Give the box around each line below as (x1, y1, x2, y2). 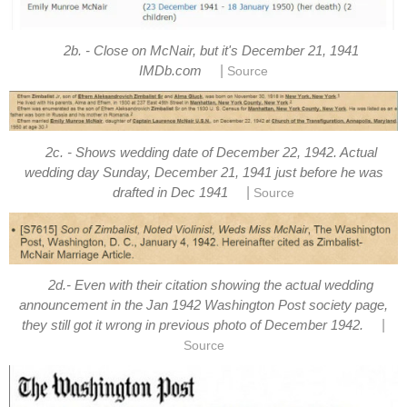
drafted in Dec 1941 (112, 184, 228, 200)
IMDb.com (138, 63, 202, 78)
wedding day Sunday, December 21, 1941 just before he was (24, 164, 383, 180)
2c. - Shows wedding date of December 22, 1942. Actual (45, 144, 377, 160)
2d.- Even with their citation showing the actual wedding (48, 277, 374, 293)
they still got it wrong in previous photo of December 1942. (21, 317, 363, 333)
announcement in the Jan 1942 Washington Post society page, (19, 297, 388, 313)
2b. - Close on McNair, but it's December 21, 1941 (63, 43, 359, 58)
